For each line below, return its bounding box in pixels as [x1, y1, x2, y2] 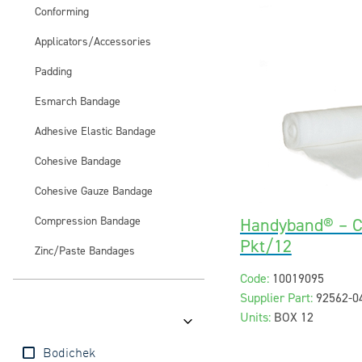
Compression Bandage [35, 213, 141, 229]
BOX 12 [273, 309, 314, 326]
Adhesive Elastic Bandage [35, 124, 156, 139]
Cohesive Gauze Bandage [35, 183, 153, 199]
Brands [21, 314, 64, 328]
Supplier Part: [239, 289, 313, 306]
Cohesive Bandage [35, 154, 121, 169]
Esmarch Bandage [35, 94, 120, 109]
